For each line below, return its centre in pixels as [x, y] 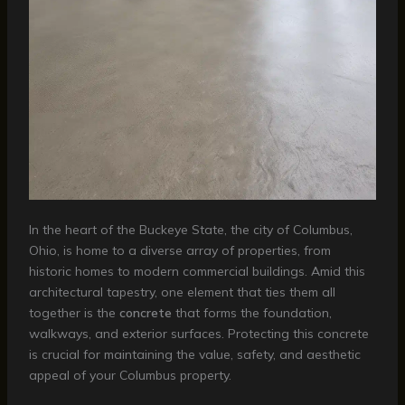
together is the [74, 313]
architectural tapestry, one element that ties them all [182, 292]
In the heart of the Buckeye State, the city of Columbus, [190, 230]
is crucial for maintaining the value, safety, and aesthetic [194, 355]
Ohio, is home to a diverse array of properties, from [179, 251]
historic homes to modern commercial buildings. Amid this [197, 272]
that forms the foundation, [251, 313]
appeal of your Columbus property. [130, 376]
